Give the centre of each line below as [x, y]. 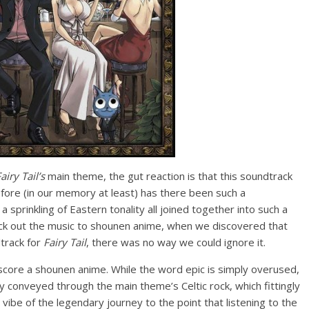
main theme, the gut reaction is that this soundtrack [169, 176]
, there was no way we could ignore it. [176, 242]
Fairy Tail [65, 242]
